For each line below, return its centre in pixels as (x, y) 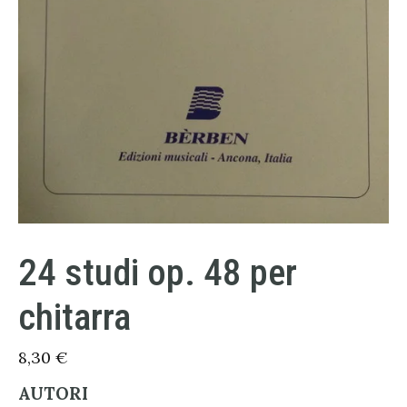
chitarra (74, 317)
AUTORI (53, 393)
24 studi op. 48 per (158, 272)
